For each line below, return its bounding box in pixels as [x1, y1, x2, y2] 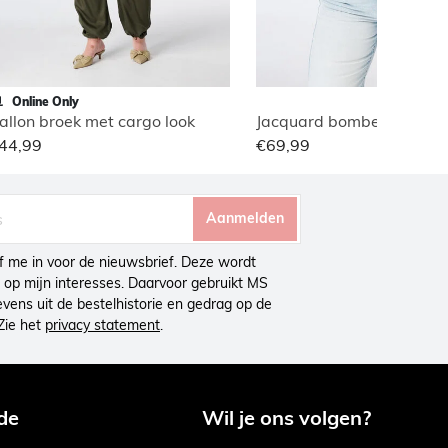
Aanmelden [206, 209, 285, 228]
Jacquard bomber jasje [255, 110, 425, 131]
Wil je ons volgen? [202, 404, 371, 430]
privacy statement [45, 315, 160, 334]
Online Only [8, 93, 79, 109]
